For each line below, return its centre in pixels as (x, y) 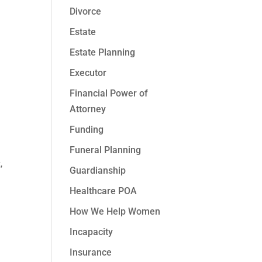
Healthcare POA (104, 191)
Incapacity (92, 232)
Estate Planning (103, 52)
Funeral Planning (106, 150)
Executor (88, 73)
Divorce (86, 11)
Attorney (88, 109)
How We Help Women (115, 211)
